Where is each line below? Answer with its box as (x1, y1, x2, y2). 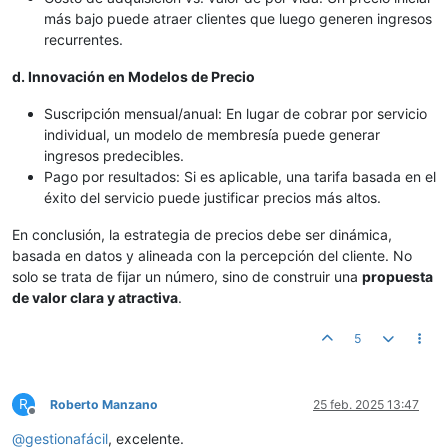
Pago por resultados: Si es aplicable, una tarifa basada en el (44, 167, 436, 185)
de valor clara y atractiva (12, 288, 178, 306)
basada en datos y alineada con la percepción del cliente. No (12, 246, 412, 264)
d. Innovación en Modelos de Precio (12, 67, 255, 85)
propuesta (362, 267, 433, 285)
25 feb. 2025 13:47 (313, 396, 419, 412)
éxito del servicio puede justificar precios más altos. (44, 188, 381, 206)
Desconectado (31, 410, 113, 426)
